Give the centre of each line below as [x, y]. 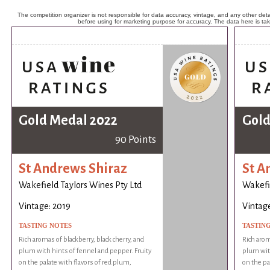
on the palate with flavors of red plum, [75, 263]
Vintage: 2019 [45, 206]
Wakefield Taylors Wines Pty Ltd [80, 185]
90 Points [135, 140]
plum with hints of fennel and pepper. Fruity [85, 251]
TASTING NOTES [46, 226]
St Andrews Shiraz [73, 168]
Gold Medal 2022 [68, 121]
